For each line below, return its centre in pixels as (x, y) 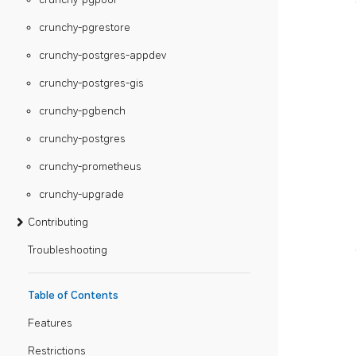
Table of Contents (73, 295)
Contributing (58, 222)
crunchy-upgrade (81, 194)
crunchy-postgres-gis (91, 83)
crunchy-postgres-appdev (103, 55)
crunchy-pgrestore (85, 27)
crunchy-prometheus (90, 166)
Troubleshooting (68, 250)
